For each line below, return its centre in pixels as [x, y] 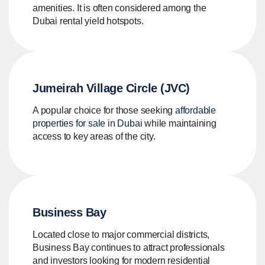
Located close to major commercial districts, [121, 235]
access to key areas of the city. [94, 137]
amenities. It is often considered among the [119, 8]
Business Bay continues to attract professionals [129, 248]
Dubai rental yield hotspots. [88, 21]
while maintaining [179, 124]
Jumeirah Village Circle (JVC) [111, 88]
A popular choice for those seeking [104, 111]
